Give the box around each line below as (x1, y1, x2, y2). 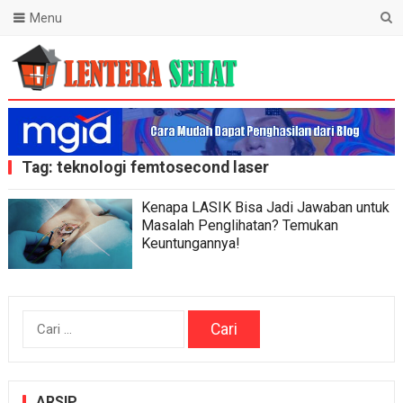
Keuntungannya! (140, 235, 240, 253)
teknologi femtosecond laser (56, 158, 269, 177)
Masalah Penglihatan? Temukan (140, 217, 338, 235)
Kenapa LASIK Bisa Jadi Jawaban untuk (140, 199, 390, 217)
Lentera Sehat (6, 92, 94, 109)
